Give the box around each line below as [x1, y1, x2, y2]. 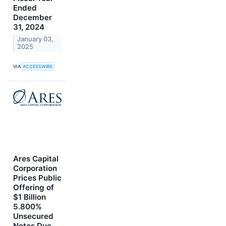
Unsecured [13, 211, 53, 221]
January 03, [17, 35, 54, 43]
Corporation [13, 163, 57, 173]
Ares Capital [13, 153, 59, 163]
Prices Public [13, 173, 62, 183]
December [13, 13, 52, 23]
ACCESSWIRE [23, 63, 53, 69]
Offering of [13, 182, 54, 192]
